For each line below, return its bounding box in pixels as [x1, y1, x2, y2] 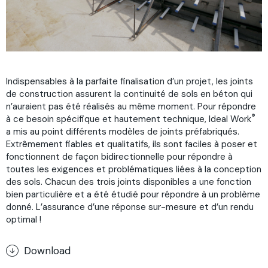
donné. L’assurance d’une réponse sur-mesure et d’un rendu [6, 200, 254, 213]
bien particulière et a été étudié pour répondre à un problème [6, 188, 260, 200]
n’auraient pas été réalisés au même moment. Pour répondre [6, 100, 256, 112]
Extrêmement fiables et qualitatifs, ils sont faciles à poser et [6, 138, 257, 150]
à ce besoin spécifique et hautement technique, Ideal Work [6, 112, 251, 125]
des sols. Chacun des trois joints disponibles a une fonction [6, 175, 251, 188]
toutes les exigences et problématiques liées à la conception [6, 163, 261, 175]
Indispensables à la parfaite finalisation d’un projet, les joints [6, 75, 253, 87]
